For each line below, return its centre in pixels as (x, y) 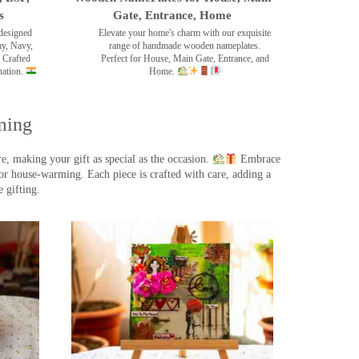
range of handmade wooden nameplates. (185, 45)
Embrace (259, 159)
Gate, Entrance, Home (172, 15)
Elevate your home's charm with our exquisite (185, 32)
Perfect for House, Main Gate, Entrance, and (185, 58)
